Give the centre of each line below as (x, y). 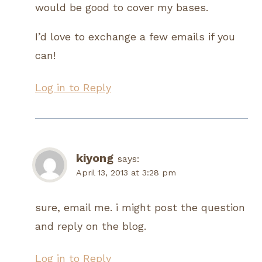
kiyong (95, 158)
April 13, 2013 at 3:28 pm (126, 173)
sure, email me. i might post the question (140, 207)
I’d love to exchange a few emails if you (135, 37)
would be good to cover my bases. (122, 8)
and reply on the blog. (91, 226)
